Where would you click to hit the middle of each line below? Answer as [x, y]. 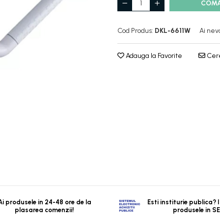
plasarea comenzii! [45, 210]
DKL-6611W [173, 31]
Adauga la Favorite [153, 56]
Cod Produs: [135, 31]
